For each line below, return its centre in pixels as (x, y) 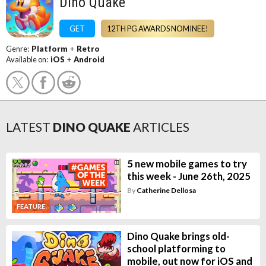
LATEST (28, 127)
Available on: (28, 59)
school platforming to (176, 248)
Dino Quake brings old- (178, 236)
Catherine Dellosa (166, 190)
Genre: (19, 49)
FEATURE (31, 206)
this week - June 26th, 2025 (189, 176)
